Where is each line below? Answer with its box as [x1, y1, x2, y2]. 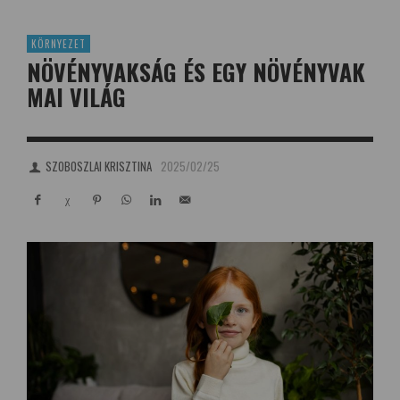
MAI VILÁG [27, 79, 126, 114]
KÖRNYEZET [31, 37, 86, 51]
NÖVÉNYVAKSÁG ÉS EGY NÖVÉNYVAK [27, 54, 365, 89]
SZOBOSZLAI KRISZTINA [46, 157, 153, 175]
